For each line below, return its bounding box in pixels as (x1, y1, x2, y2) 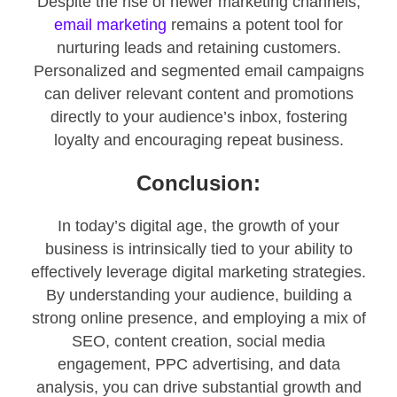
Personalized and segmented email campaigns (33, 62, 364, 81)
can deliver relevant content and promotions (43, 85, 354, 104)
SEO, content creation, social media (72, 332, 325, 351)
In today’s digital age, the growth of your (58, 217, 339, 236)
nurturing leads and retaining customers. (56, 39, 341, 58)
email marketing (54, 16, 167, 35)
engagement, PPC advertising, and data (57, 355, 340, 374)
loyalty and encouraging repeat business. (53, 131, 344, 150)
